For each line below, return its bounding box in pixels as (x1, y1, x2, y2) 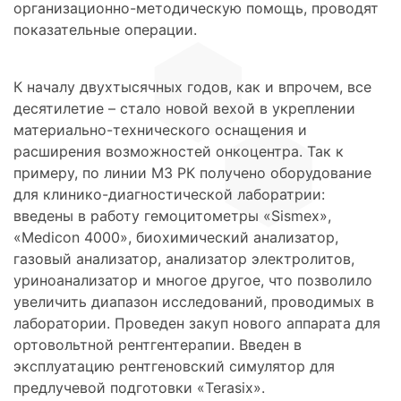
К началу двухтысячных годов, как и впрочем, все (13, 78, 371, 97)
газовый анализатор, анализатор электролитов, (13, 250, 354, 269)
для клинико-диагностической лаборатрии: (13, 185, 325, 204)
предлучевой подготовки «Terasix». (13, 379, 265, 397)
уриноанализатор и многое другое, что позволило (13, 271, 372, 290)
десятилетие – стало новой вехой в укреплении (13, 99, 355, 118)
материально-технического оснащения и (13, 121, 307, 140)
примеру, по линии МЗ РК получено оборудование (13, 164, 371, 183)
